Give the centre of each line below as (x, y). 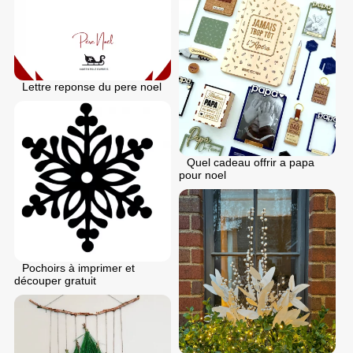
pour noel (203, 175)
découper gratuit (55, 281)
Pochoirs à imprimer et (78, 268)
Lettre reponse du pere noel (92, 86)
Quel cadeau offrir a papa (251, 163)
